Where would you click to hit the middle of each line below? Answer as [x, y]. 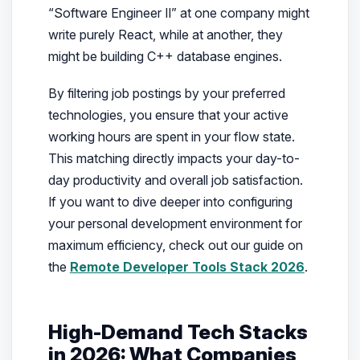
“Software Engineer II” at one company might [178, 13]
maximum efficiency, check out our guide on [175, 245]
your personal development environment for [175, 224]
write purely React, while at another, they [165, 35]
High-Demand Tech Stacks [178, 331]
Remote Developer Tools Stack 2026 [187, 267]
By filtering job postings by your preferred [166, 94]
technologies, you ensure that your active [168, 115]
